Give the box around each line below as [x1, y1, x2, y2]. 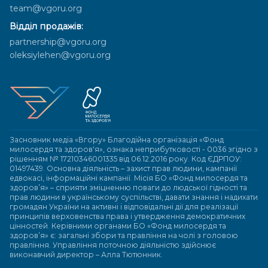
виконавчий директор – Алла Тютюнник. [10, 250, 163, 259]
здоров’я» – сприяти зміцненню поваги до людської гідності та [10, 183, 247, 192]
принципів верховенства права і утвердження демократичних [10, 212, 245, 221]
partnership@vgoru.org [10, 36, 106, 47]
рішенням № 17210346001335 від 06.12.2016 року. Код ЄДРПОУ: [10, 154, 242, 163]
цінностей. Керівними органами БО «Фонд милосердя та [10, 221, 226, 230]
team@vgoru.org [10, 3, 82, 14]
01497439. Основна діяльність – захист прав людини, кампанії [10, 164, 237, 173]
